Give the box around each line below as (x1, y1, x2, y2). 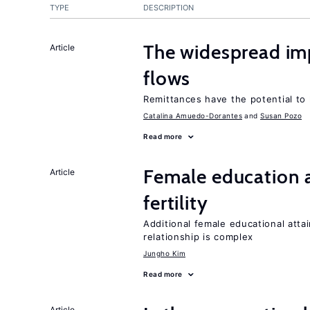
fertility (143, 191, 208, 215)
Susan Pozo (260, 111, 302, 120)
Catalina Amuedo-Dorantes (143, 111, 242, 120)
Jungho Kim (143, 249, 185, 257)
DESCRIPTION (143, 3, 194, 12)
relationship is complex (143, 231, 254, 242)
